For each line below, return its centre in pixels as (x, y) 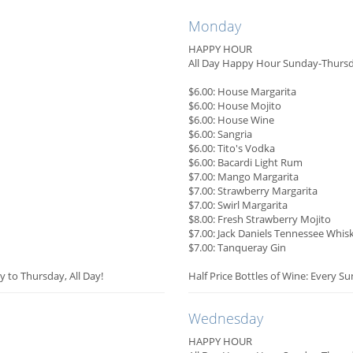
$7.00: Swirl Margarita (238, 205)
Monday (215, 26)
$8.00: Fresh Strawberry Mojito (260, 219)
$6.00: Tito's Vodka (232, 149)
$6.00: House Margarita (242, 92)
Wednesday (226, 319)
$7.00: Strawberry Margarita (253, 191)
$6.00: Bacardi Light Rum (245, 163)
